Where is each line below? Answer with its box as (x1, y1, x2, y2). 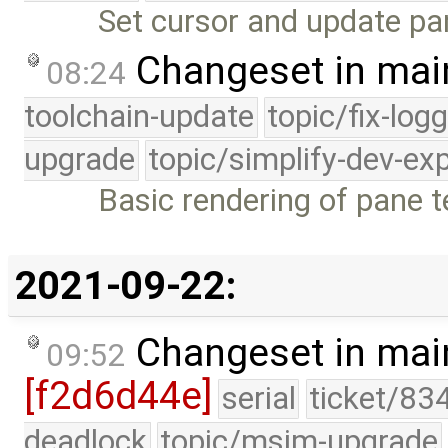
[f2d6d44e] (24, 372, 212, 419)
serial (221, 379, 296, 417)
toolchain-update (24, 98, 254, 136)
